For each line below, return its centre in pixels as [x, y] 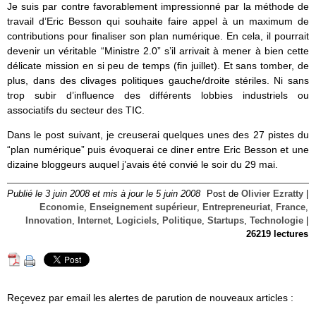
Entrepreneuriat [236, 207]
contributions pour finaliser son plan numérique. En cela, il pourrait [158, 36]
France [291, 207]
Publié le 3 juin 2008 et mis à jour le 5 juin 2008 [104, 194]
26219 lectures [277, 234]
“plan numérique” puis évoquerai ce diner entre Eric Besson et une [158, 149]
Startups [226, 220]
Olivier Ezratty [272, 194]
